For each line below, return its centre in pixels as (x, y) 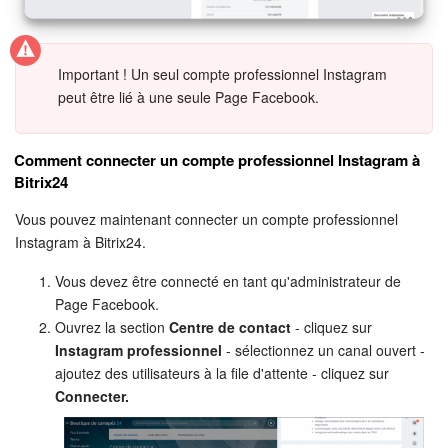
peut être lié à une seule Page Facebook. (188, 96)
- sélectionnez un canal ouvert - (323, 349)
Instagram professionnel (138, 349)
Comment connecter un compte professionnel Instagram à (217, 159)
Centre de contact (230, 326)
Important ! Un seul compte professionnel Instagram (222, 73)
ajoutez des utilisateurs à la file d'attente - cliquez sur (222, 372)
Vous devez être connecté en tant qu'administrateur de (228, 280)
